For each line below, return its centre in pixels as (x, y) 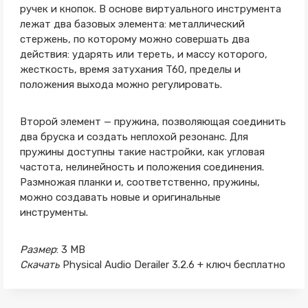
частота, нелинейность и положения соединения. (142, 167)
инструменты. (54, 212)
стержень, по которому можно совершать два (134, 39)
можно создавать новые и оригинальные (120, 197)
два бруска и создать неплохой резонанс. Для (134, 137)
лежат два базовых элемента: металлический (132, 24)
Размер (38, 250)
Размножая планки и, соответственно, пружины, (140, 182)
